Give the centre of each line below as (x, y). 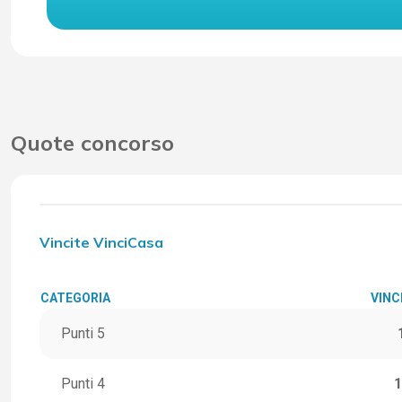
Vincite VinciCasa (101, 243)
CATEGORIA (75, 298)
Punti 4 (83, 384)
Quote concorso (92, 143)
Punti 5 (83, 334)
